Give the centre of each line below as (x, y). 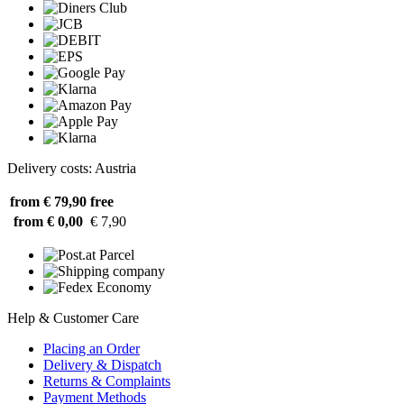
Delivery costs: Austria (72, 168)
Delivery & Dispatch (102, 364)
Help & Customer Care (73, 317)
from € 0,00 (48, 221)
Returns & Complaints (107, 381)
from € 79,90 (48, 201)
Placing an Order (92, 348)
